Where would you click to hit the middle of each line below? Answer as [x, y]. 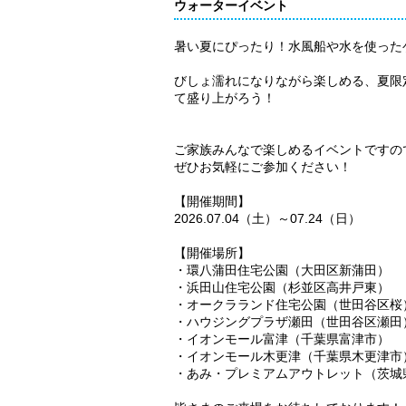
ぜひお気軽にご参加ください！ [263, 166]
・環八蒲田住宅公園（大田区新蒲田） [282, 270]
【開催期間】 [212, 201]
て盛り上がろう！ [225, 97]
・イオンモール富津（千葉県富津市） [282, 338]
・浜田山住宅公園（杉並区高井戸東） [282, 287]
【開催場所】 [212, 252]
